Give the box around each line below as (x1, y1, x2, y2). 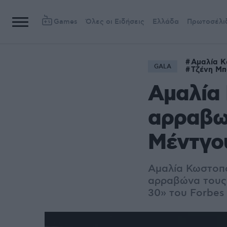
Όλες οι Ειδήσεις (86, 17, 144, 26)
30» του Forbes (148, 187, 224, 200)
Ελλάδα (153, 17, 179, 26)
